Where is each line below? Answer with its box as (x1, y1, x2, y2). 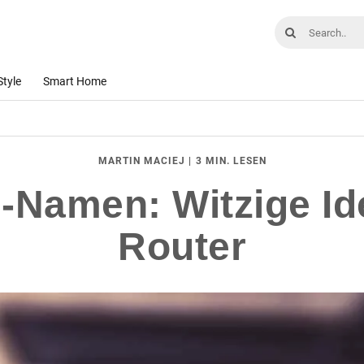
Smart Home (43, 75, 106, 88)
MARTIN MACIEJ (97, 155, 185, 167)
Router (118, 225, 246, 268)
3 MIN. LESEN (195, 155, 266, 167)
